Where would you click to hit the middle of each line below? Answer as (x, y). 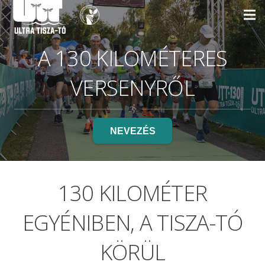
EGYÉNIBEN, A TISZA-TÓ (132, 223)
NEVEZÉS (132, 131)
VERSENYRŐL (132, 88)
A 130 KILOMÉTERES (132, 58)
